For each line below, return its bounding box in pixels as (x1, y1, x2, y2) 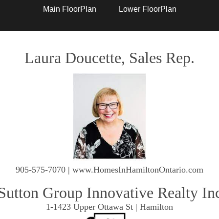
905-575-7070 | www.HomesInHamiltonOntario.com (16, 165, 203, 175)
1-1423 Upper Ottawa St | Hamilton (46, 202, 173, 212)
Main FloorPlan (43, 5, 96, 13)
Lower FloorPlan (118, 5, 176, 13)
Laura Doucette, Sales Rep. (24, 49, 195, 66)
